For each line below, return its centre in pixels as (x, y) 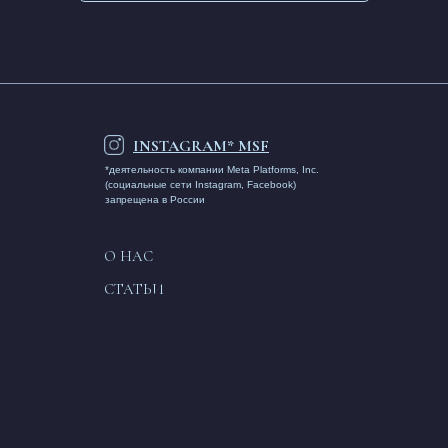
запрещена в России (155, 199)
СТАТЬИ (134, 288)
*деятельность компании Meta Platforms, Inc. (212, 169)
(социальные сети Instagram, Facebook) (200, 184)
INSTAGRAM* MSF (201, 146)
